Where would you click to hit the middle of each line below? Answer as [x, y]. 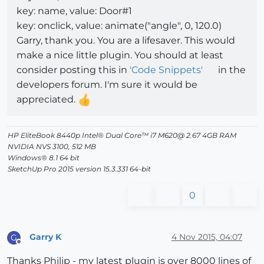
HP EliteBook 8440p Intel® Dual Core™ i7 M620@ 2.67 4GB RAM [122, 135]
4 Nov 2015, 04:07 [207, 237]
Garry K [45, 237]
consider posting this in [73, 70]
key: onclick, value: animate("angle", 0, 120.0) [119, 25]
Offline [30, 246]
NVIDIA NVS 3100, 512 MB [52, 146]
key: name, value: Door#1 [74, 11]
